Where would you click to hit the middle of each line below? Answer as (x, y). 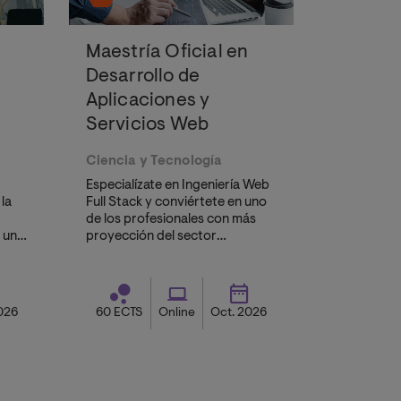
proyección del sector (151, 237)
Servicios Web (147, 126)
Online (177, 314)
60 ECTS (120, 314)
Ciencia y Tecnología (154, 162)
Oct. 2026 (239, 314)
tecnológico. (123, 254)
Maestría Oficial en (167, 53)
